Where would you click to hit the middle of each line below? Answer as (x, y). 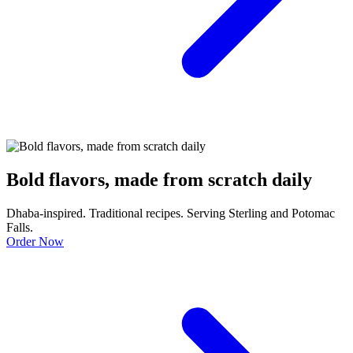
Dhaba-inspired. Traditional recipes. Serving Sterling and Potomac (171, 213)
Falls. (20, 227)
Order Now (35, 241)
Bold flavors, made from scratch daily (159, 179)
